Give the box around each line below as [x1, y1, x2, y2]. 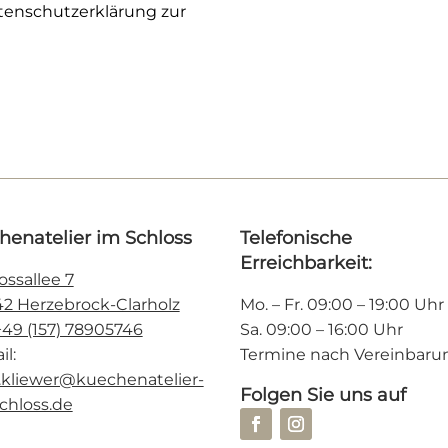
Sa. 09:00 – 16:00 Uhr [240, 319, 404, 339]
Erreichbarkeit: [240, 251, 373, 274]
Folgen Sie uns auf [240, 384, 407, 407]
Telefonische [240, 226, 353, 249]
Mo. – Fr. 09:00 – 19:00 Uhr [240, 294, 445, 314]
